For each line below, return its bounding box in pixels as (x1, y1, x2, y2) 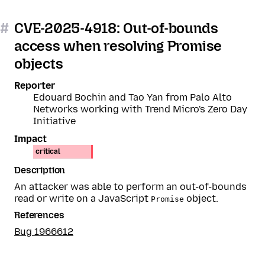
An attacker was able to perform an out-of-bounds (14, 181, 247, 192)
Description (14, 164, 66, 176)
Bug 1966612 (14, 226, 73, 237)
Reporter (14, 80, 55, 91)
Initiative (33, 115, 76, 127)
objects (14, 55, 63, 72)
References (14, 209, 64, 221)
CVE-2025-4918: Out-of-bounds (14, 20, 218, 37)
